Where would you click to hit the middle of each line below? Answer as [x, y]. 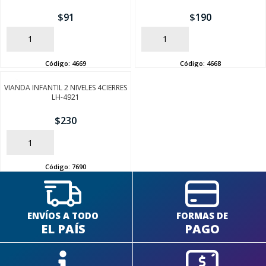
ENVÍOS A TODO [63, 215]
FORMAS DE [202, 215]
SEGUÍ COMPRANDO [133, 84]
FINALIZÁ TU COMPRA [133, 110]
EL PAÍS [63, 229]
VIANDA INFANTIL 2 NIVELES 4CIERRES [66, 88]
